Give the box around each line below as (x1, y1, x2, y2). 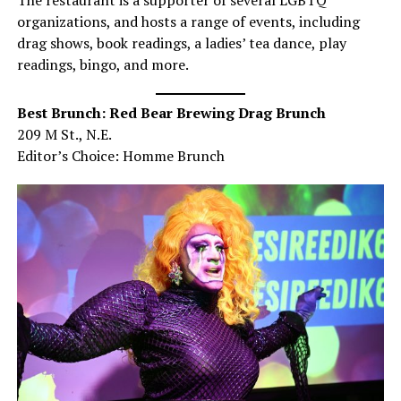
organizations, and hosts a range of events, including (16, 12, 360, 32)
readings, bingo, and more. (16, 55, 189, 75)
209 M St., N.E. (16, 124, 112, 145)
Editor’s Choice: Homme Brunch (16, 146, 225, 166)
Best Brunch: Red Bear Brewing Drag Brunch (16, 103, 326, 124)
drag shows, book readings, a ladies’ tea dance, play (16, 33, 346, 54)
